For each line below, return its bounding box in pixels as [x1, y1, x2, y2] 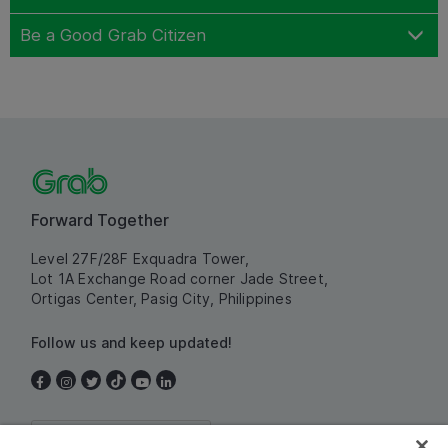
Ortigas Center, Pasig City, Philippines [31, 289, 292, 307]
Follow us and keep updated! [31, 333, 232, 351]
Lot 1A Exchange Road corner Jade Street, [31, 269, 328, 287]
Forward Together [31, 209, 169, 230]
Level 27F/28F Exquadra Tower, [31, 249, 249, 267]
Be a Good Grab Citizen [20, 24, 206, 45]
